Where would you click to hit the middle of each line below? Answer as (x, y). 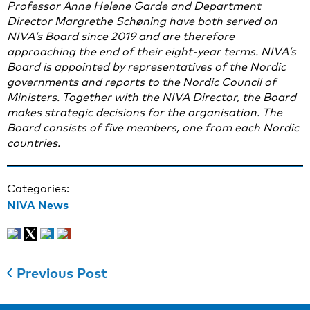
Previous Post (62, 273)
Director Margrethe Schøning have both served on (142, 21)
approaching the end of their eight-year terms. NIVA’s (152, 52)
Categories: (38, 189)
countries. (34, 143)
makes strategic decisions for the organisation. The (145, 112)
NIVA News (38, 205)
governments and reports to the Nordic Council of (142, 82)
